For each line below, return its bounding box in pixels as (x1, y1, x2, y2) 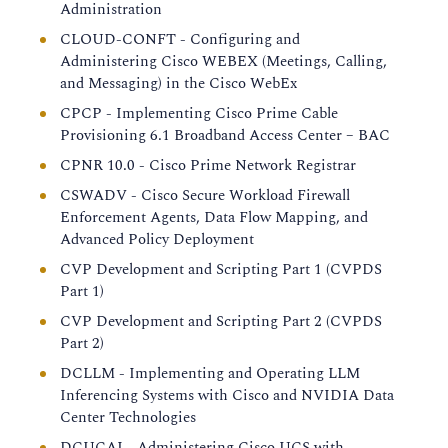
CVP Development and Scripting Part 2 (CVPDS (60, 310, 382, 333)
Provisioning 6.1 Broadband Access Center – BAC (60, 124, 390, 147)
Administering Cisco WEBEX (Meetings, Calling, (60, 50, 387, 73)
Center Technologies (60, 406, 196, 429)
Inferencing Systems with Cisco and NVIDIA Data (60, 384, 394, 407)
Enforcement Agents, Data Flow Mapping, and (60, 206, 368, 229)
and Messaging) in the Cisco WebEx (60, 72, 297, 95)
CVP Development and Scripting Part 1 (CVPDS (60, 258, 382, 281)
